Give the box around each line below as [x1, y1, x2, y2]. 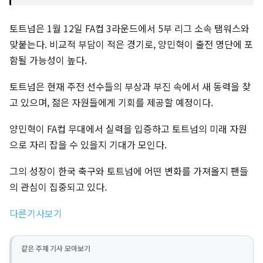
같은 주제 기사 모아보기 [21, 243, 90, 254]
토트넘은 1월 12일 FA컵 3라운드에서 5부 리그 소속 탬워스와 [9, 21, 249, 36]
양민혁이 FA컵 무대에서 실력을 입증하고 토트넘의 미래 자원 [9, 122, 247, 136]
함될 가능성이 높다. [9, 53, 87, 68]
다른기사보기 [9, 206, 62, 221]
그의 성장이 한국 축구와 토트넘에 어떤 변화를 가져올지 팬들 [9, 164, 248, 178]
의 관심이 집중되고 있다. [9, 180, 107, 194]
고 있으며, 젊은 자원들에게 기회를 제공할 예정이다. [9, 95, 213, 110]
